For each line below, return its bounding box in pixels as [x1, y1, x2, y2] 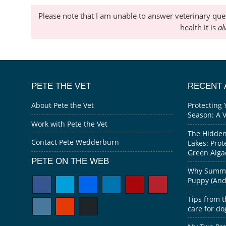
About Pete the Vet [31, 100, 94, 110]
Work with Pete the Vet [31, 119, 107, 129]
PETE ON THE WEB [31, 155, 109, 166]
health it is [180, 23, 218, 33]
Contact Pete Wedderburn [31, 137, 119, 147]
